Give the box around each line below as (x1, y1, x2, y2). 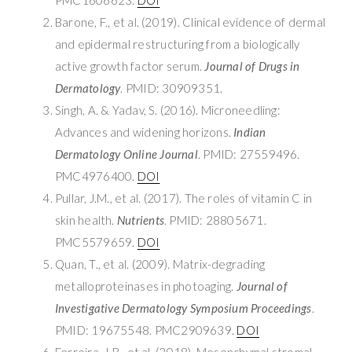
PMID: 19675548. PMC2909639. (55, 322, 237, 337)
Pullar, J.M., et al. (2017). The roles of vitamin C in (55, 190, 313, 205)
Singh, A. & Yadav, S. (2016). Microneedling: (55, 102, 280, 117)
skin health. (55, 212, 117, 227)
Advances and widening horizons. (55, 124, 234, 139)
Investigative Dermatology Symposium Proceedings (55, 300, 312, 315)
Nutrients (116, 212, 164, 227)
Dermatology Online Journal (55, 146, 198, 161)
